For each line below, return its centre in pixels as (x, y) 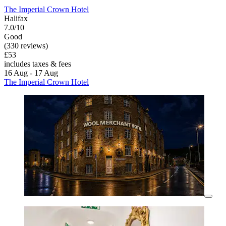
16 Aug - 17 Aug (31, 73)
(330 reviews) (26, 45)
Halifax (16, 18)
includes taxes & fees (38, 64)
